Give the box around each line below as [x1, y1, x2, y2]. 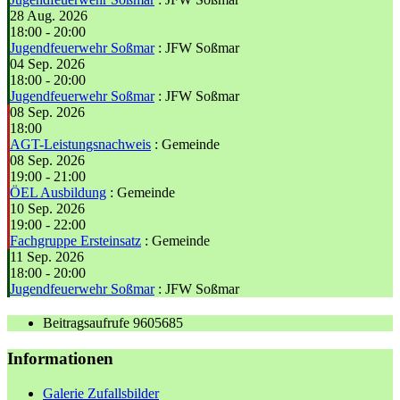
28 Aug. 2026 [10, 8, 87, 24]
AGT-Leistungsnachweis [10, 137, 151, 153]
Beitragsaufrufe [43, 315, 133, 331]
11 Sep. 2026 [10, 249, 84, 265]
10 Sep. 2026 [10, 201, 85, 217]
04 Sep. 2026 [10, 56, 85, 72]
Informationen [7, 349, 113, 369]
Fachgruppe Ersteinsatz [10, 233, 141, 249]
